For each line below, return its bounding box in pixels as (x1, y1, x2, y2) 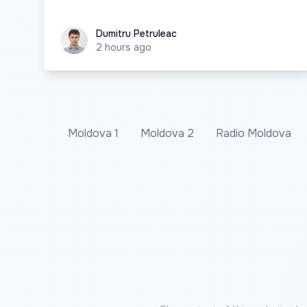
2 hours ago (96, 40, 151, 53)
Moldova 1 (68, 125, 119, 140)
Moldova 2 (140, 125, 194, 140)
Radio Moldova (216, 125, 291, 140)
